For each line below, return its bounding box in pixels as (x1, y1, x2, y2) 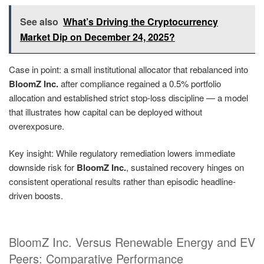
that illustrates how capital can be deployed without (9, 105, 202, 118)
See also (20, 14, 58, 28)
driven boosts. (9, 189, 63, 202)
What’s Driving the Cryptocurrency (63, 14, 218, 28)
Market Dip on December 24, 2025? (20, 29, 175, 44)
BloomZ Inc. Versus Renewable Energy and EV (9, 233, 255, 250)
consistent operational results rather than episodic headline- (9, 175, 236, 188)
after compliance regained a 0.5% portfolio (58, 77, 221, 90)
